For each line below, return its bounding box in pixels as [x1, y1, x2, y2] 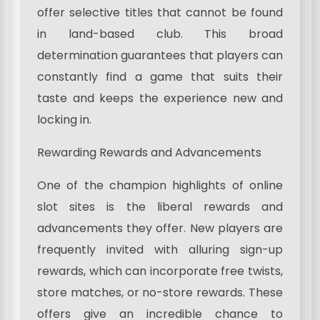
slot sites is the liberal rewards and [37, 199, 283, 216]
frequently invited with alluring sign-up [37, 241, 283, 259]
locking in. [37, 111, 91, 129]
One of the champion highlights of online [37, 177, 283, 194]
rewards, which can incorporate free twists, [37, 263, 283, 280]
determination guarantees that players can [37, 47, 283, 64]
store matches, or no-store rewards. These [37, 284, 283, 301]
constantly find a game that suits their [37, 69, 283, 86]
